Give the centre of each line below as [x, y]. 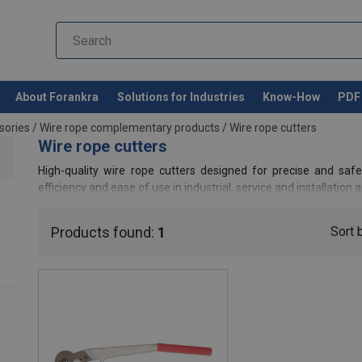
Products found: [105, 232]
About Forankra [57, 97]
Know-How [292, 97]
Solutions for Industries [181, 97]
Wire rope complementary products [130, 128]
